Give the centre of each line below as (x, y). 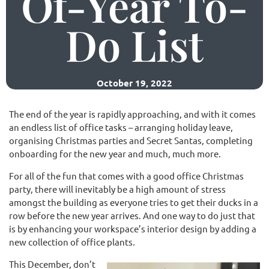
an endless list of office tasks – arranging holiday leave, (121, 127)
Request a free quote (147, 72)
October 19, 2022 (134, 83)
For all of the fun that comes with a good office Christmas (126, 176)
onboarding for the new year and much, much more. (115, 153)
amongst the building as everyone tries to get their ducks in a (134, 202)
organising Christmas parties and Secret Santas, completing (131, 140)
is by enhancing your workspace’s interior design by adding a (133, 228)
